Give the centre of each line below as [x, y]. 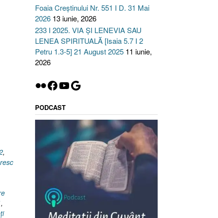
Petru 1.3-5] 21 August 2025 [79, 51]
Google [88, 85]
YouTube [80, 85]
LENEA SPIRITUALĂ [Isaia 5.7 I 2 [89, 41]
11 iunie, [138, 51]
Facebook [71, 85]
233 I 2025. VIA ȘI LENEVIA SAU [88, 30]
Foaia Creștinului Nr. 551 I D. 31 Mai [92, 8]
